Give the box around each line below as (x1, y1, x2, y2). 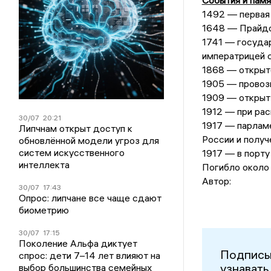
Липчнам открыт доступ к (19, 122, 133, 134)
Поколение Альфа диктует (19, 237, 138, 249)
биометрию (19, 203, 70, 216)
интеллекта (19, 158, 70, 171)
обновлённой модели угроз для (19, 134, 160, 146)
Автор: (201, 175, 231, 188)
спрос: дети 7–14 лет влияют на (19, 249, 161, 261)
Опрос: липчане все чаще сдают (19, 191, 162, 204)
